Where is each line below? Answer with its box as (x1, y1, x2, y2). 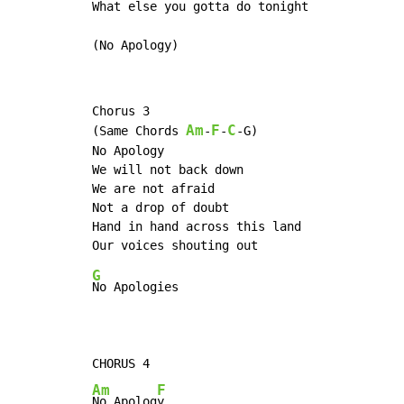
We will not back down (92, 162, 243, 178)
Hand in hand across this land (92, 219, 301, 234)
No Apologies (92, 280, 179, 295)
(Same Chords (92, 124, 186, 139)
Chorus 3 (92, 104, 150, 119)
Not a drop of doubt (92, 200, 229, 216)
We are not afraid (92, 181, 215, 197)
